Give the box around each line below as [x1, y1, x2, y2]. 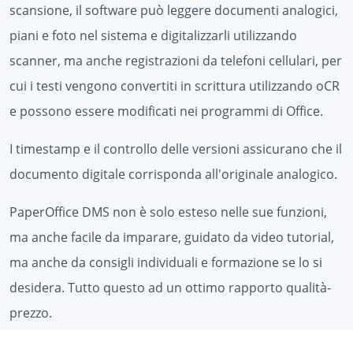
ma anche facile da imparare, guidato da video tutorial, [9, 229, 334, 247]
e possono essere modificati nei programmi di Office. [9, 102, 323, 121]
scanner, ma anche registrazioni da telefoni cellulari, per [9, 52, 342, 70]
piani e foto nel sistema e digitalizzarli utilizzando [9, 27, 297, 45]
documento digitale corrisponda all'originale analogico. [9, 165, 337, 184]
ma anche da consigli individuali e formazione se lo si [9, 254, 322, 272]
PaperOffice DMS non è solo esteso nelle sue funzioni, [9, 203, 327, 221]
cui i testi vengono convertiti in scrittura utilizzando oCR [9, 77, 340, 95]
